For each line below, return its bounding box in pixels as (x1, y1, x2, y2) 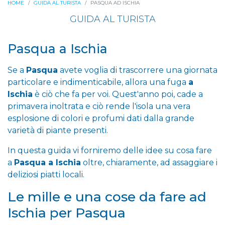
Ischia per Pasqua (8, 204, 126, 221)
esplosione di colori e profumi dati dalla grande (8, 113, 194, 123)
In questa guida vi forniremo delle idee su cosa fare (8, 145, 212, 155)
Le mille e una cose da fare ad (8, 188, 206, 205)
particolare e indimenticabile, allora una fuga (8, 77, 188, 87)
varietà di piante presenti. (8, 125, 108, 135)
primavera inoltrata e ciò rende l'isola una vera (8, 101, 190, 111)
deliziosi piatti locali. (8, 169, 84, 179)
